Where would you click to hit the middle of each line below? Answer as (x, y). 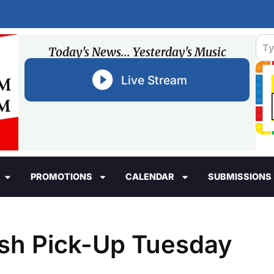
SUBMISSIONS (239, 177)
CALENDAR (150, 177)
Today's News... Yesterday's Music (137, 52)
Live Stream (154, 80)
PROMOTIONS (61, 177)
